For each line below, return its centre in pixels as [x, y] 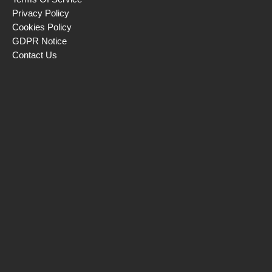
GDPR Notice [39, 41]
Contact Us [35, 55]
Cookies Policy [42, 27]
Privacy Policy [41, 13]
